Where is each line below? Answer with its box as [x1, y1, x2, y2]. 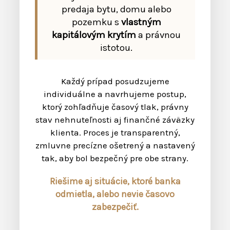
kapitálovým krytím [52, 29, 136, 41]
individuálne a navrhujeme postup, [44, 89, 186, 100]
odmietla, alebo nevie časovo [55, 189, 175, 200]
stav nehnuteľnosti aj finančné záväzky [35, 114, 195, 125]
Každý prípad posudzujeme [61, 76, 169, 87]
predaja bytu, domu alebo [61, 4, 171, 15]
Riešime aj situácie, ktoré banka [49, 176, 181, 187]
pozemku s [71, 16, 121, 28]
